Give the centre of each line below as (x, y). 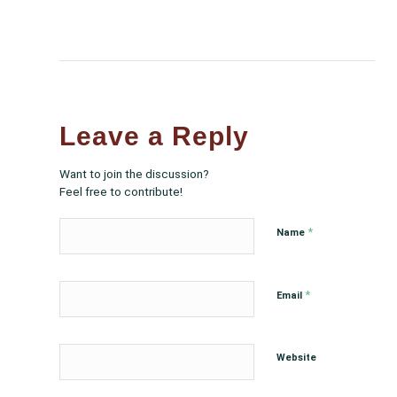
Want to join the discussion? (134, 173)
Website (296, 357)
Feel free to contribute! (121, 191)
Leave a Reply (154, 136)
